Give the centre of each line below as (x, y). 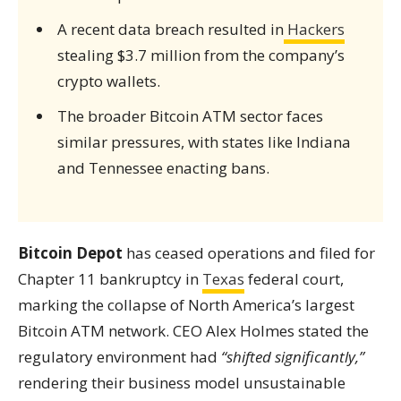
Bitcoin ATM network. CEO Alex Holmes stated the (193, 331)
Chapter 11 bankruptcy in (110, 279)
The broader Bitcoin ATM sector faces (190, 116)
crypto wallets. (108, 81)
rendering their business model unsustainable (182, 383)
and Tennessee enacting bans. (163, 168)
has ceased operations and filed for (249, 253)
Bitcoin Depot (70, 253)
